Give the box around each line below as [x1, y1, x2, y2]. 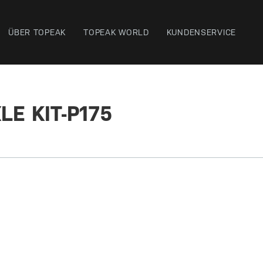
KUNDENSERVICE [166, 28, 237, 37]
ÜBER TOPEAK [8, 28, 66, 37]
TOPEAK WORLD [83, 28, 149, 37]
